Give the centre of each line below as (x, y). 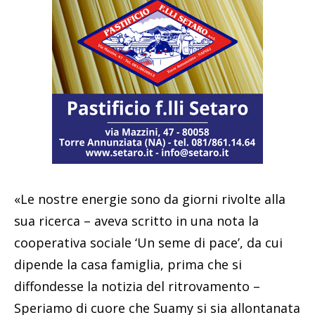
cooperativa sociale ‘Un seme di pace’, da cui (148, 242)
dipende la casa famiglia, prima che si (128, 264)
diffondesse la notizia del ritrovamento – (137, 286)
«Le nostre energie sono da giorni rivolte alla (150, 199)
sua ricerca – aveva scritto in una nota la (136, 220)
